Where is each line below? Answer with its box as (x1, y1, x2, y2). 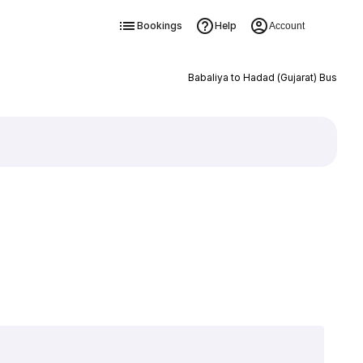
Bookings (136, 19, 182, 32)
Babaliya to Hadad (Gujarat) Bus (187, 71, 337, 83)
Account (268, 20, 305, 32)
